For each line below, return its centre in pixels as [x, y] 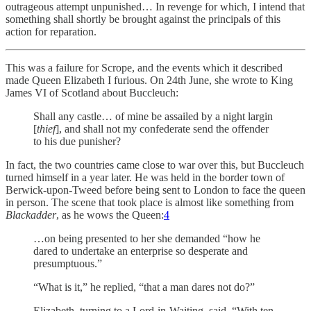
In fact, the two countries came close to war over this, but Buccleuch [155, 165]
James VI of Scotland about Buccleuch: [92, 92]
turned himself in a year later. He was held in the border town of [145, 177]
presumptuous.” [68, 263]
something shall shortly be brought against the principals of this [143, 19]
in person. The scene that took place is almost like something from [150, 202]
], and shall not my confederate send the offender [162, 128]
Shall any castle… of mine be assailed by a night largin [153, 116]
